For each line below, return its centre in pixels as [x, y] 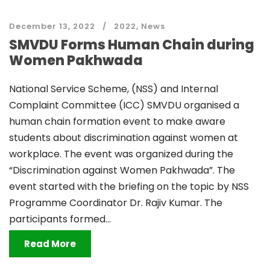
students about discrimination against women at [124, 138]
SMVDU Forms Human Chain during [132, 45]
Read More [50, 244]
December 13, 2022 [52, 26]
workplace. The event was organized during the [121, 154]
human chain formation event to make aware [117, 121]
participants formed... [60, 219]
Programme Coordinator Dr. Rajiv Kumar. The [116, 203]
